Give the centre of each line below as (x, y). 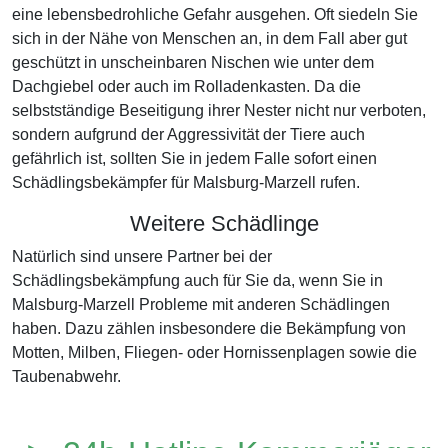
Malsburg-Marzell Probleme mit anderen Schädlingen (201, 304)
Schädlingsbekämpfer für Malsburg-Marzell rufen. (186, 182)
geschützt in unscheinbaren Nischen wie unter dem (193, 62)
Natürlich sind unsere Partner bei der (142, 256)
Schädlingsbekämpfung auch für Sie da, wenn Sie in (197, 280)
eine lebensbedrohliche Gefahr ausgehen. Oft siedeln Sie (215, 14)
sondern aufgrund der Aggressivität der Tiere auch (188, 134)
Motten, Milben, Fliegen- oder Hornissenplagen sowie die (214, 352)
